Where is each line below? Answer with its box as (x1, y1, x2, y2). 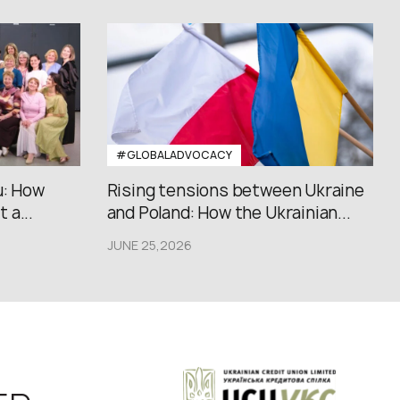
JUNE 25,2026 (106, 237, 192, 254)
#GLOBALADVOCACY (115, 147, 232, 162)
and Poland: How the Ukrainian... (106, 202, 351, 224)
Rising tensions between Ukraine (106, 179, 364, 202)
